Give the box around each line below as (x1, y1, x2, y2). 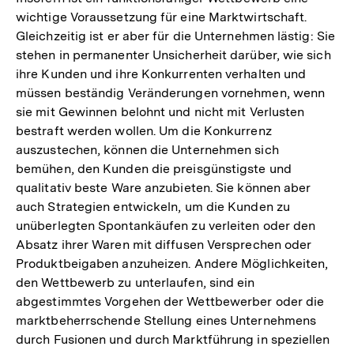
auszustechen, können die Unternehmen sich (16, 142, 279, 158)
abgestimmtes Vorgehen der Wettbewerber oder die (16, 294, 325, 310)
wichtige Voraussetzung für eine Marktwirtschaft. (16, 9, 307, 25)
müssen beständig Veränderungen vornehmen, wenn (16, 85, 326, 101)
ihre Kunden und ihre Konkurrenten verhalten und (16, 66, 307, 82)
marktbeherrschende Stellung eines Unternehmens (16, 313, 317, 329)
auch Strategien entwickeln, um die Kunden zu (16, 199, 290, 215)
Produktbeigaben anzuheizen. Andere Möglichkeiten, (16, 256, 329, 272)
